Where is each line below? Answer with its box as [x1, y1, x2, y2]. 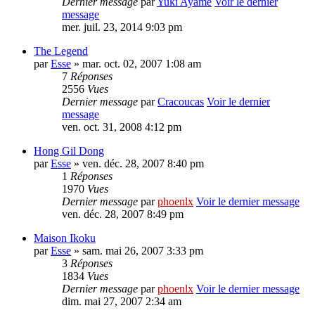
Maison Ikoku [34, 232, 96, 244]
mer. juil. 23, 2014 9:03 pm [62, 21, 182, 33]
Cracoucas [157, 96, 204, 108]
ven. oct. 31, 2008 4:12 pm [62, 121, 181, 133]
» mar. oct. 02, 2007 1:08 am [71, 58, 201, 70]
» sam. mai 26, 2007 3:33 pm [71, 245, 203, 257]
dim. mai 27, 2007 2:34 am [62, 295, 181, 307]
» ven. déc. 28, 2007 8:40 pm [71, 157, 204, 169]
